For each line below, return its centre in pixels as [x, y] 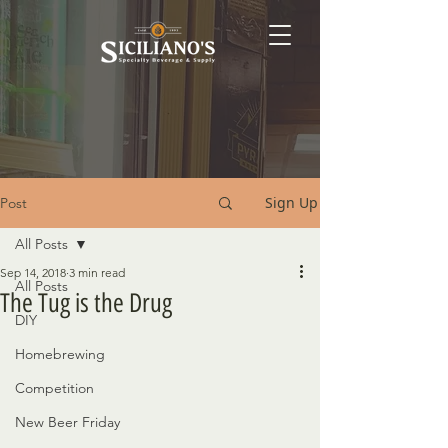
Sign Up [291, 202]
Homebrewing [60, 354]
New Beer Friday [67, 422]
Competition [54, 388]
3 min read [97, 272]
